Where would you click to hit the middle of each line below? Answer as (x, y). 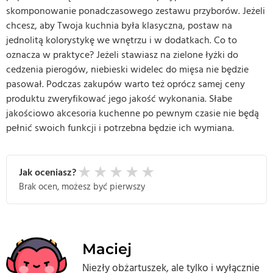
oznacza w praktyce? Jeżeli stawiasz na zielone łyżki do (122, 55)
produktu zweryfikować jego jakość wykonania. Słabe (119, 98)
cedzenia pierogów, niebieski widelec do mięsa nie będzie (127, 69)
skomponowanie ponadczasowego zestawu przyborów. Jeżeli (136, 11)
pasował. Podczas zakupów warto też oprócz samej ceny (126, 84)
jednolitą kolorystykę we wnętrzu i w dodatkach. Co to (122, 40)
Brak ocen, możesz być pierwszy (82, 187)
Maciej (107, 249)
